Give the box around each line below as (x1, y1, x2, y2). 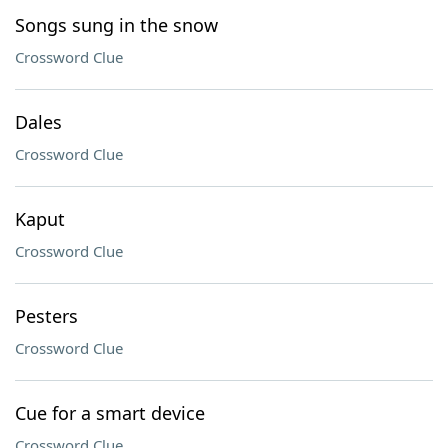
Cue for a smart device (15, 401, 205, 425)
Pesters (15, 304, 78, 328)
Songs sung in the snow (15, 13, 218, 37)
